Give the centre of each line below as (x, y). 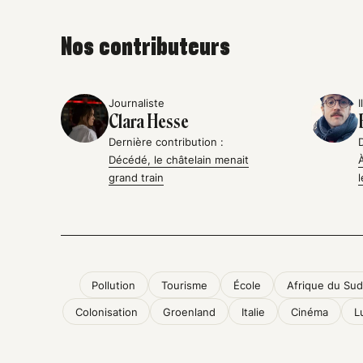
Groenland (190, 312)
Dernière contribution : (167, 142)
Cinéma (310, 312)
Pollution (114, 285)
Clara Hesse (149, 122)
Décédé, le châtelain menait (179, 160)
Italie (254, 312)
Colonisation (106, 312)
